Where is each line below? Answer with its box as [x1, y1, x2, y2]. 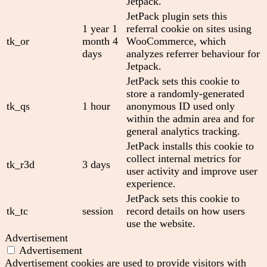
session [82, 204, 113, 217]
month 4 [82, 35, 118, 47]
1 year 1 [82, 22, 117, 35]
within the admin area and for [126, 112, 254, 125]
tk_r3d [7, 158, 35, 170]
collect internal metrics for [126, 152, 241, 164]
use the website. [126, 217, 195, 229]
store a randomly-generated [126, 87, 244, 100]
